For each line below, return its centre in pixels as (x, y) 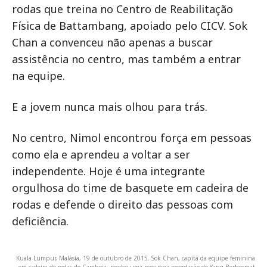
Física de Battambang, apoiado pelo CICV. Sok (130, 26)
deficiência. (40, 221)
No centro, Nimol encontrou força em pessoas (132, 138)
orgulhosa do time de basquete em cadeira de (130, 188)
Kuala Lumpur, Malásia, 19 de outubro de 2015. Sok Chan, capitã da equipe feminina (136, 258)
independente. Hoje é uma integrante (108, 171)
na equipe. (38, 76)
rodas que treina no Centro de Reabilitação (122, 9)
